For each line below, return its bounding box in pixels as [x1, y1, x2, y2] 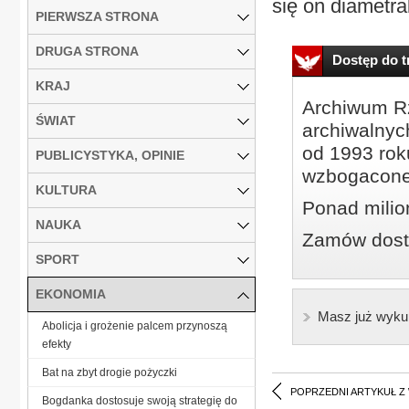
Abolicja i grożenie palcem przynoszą [42, 319, 227, 332]
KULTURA [36, 182, 97, 197]
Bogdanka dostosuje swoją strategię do [42, 393, 237, 407]
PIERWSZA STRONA [36, 8, 159, 24]
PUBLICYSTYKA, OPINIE [36, 147, 184, 163]
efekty [42, 337, 71, 351]
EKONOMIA [36, 286, 106, 301]
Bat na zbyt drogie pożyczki [42, 365, 177, 379]
